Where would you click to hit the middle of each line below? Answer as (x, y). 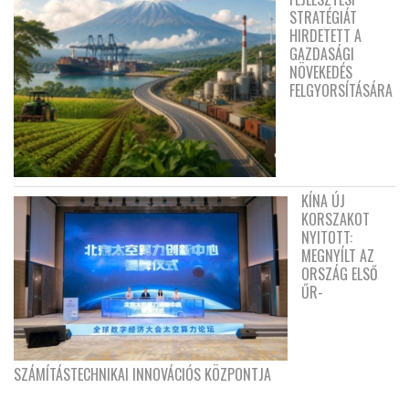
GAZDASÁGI (322, 54)
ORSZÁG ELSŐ (340, 274)
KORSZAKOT (336, 220)
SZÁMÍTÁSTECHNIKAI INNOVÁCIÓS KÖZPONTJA (142, 375)
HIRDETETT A (325, 36)
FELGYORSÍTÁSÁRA (341, 91)
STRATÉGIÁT (323, 18)
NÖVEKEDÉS (321, 73)
